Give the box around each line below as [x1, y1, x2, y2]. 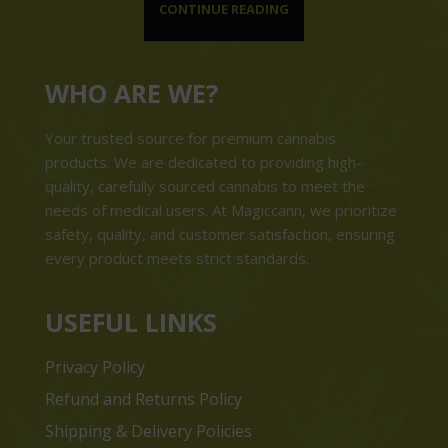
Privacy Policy [45, 356, 145, 379]
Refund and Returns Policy [45, 388, 242, 411]
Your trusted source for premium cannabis [45, 128, 336, 149]
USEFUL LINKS [45, 305, 217, 340]
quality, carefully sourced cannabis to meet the [45, 176, 365, 197]
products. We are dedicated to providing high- [45, 152, 362, 173]
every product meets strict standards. [45, 248, 309, 269]
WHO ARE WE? [45, 76, 218, 111]
